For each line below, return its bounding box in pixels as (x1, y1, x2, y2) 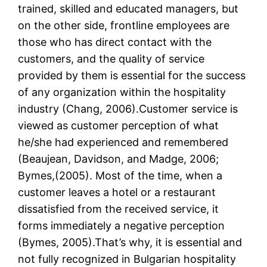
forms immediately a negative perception (18, 219, 225, 232)
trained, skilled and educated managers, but (18, 2, 239, 15)
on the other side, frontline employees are (18, 19, 230, 32)
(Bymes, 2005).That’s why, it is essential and (18, 236, 243, 249)
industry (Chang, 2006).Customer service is (18, 103, 238, 116)
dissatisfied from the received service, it (18, 203, 219, 216)
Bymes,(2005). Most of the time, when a (18, 169, 223, 182)
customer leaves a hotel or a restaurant (18, 186, 216, 199)
